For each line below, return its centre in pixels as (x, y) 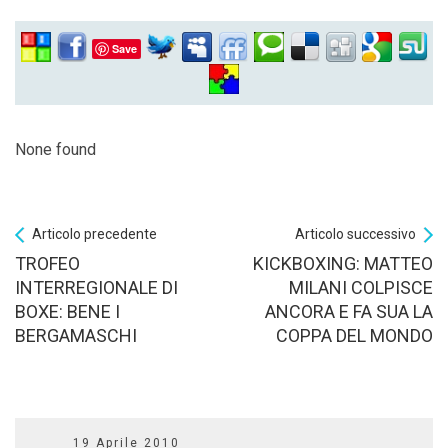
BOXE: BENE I (67, 311)
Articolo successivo (355, 233)
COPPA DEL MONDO (354, 335)
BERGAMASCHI (76, 335)
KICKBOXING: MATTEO (343, 263)
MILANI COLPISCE (361, 287)
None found (55, 149)
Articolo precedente (94, 233)
